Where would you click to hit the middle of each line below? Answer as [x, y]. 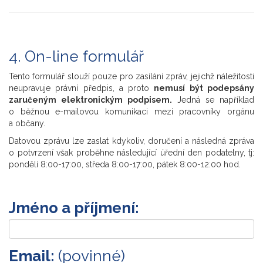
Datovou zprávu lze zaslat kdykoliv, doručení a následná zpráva [131, 141]
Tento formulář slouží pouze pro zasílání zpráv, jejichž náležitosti [131, 76]
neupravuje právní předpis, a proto [82, 88]
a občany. [27, 123]
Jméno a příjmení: [74, 208]
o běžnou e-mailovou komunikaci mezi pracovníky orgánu [131, 112]
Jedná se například [213, 100]
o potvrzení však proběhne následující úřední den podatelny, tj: [131, 153]
